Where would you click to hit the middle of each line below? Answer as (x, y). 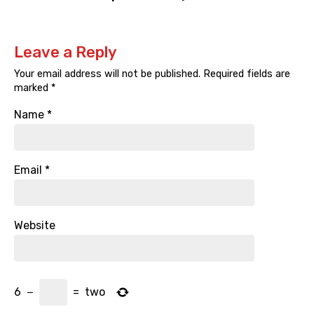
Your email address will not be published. (107, 74)
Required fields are (245, 74)
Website (35, 226)
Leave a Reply (66, 53)
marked (33, 88)
